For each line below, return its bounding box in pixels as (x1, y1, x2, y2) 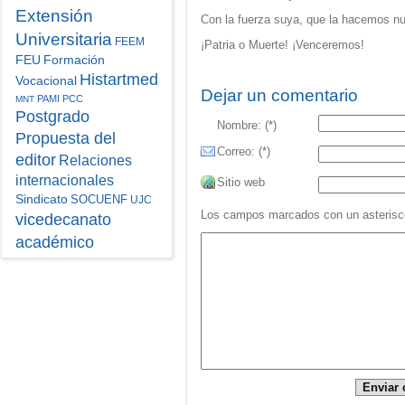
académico (14, 232, 94, 251)
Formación (42, 52, 105, 67)
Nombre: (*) (217, 118, 278, 132)
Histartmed (79, 71, 158, 89)
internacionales (14, 173, 114, 188)
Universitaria (14, 30, 112, 49)
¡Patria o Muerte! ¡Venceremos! (201, 38, 365, 52)
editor (14, 151, 56, 169)
